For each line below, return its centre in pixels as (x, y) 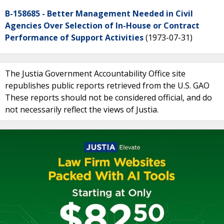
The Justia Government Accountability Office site (95, 73)
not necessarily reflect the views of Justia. (82, 109)
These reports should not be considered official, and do (108, 97)
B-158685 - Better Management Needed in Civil (99, 13)
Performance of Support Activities (74, 37)
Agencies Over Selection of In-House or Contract (102, 25)
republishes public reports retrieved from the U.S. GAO (107, 85)
